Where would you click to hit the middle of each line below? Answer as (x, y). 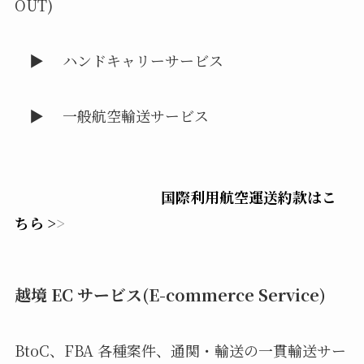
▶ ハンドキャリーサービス (119, 61)
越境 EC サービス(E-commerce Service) (170, 294)
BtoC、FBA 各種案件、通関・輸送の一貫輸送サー (180, 351)
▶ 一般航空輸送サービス (111, 115)
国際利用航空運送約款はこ (248, 196)
